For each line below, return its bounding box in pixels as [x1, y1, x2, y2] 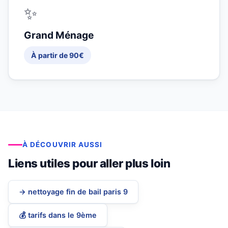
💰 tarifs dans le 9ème [19, 211, 97, 220]
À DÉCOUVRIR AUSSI [22, 140, 103, 149]
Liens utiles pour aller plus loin [8, 156, 170, 170]
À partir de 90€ [31, 51, 84, 60]
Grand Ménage [24, 29, 94, 42]
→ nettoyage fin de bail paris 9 [19, 187, 128, 196]
